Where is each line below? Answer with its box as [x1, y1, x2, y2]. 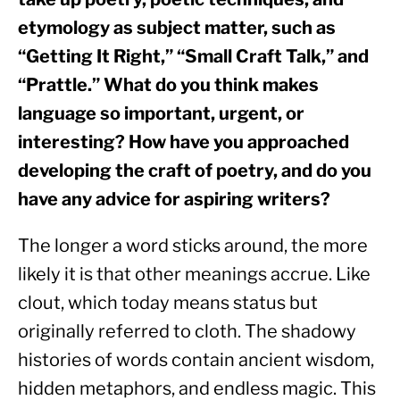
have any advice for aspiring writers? [18, 188, 330, 211]
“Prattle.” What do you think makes [18, 74, 319, 96]
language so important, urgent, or [18, 103, 304, 125]
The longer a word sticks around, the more [18, 235, 368, 257]
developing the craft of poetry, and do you [18, 160, 371, 182]
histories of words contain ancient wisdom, [18, 349, 374, 371]
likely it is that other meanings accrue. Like [18, 263, 371, 286]
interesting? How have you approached [18, 131, 349, 154]
